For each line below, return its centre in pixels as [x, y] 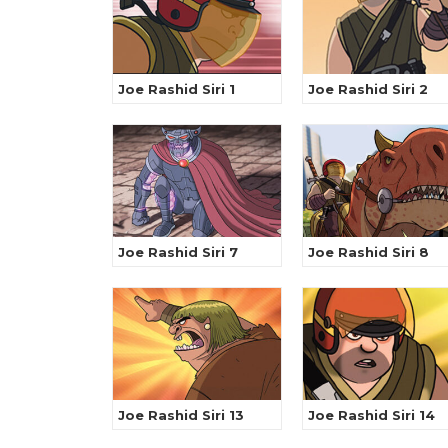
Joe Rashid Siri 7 [178, 252]
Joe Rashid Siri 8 [368, 252]
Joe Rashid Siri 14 [371, 415]
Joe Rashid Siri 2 [368, 89]
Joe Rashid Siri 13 [181, 415]
